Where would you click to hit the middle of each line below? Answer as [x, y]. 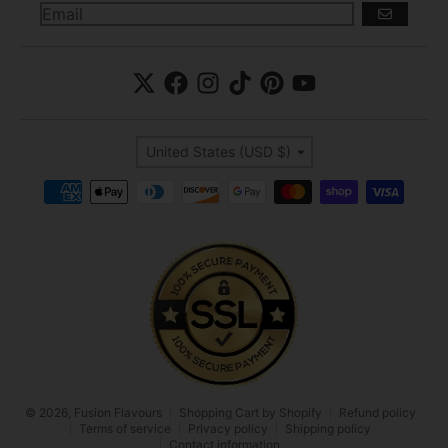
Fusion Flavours [117, 412]
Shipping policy [327, 428]
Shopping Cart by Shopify [250, 412]
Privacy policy [227, 428]
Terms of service [124, 428]
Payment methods [98, 184]
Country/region [271, 144]
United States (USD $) [218, 151]
